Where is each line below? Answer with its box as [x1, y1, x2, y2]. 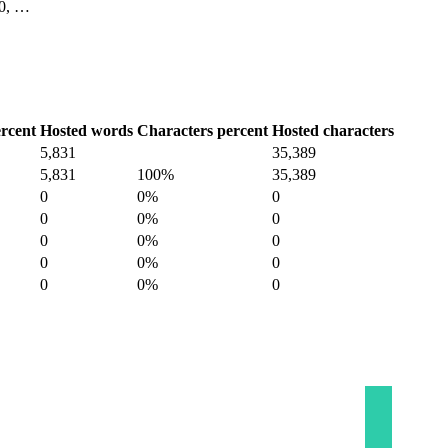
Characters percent [137, 122, 268, 140]
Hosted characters [272, 122, 394, 140]
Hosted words [40, 122, 133, 140]
